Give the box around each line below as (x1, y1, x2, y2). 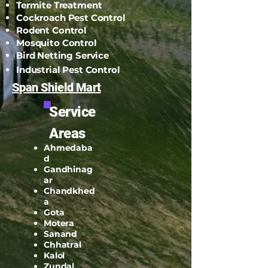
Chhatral (44, 239, 81, 251)
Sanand (44, 229, 78, 240)
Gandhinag (44, 164, 93, 175)
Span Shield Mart (12, 80, 101, 95)
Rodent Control (16, 25, 87, 36)
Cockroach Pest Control (16, 12, 126, 24)
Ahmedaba (44, 142, 93, 154)
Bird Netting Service (16, 50, 109, 62)
